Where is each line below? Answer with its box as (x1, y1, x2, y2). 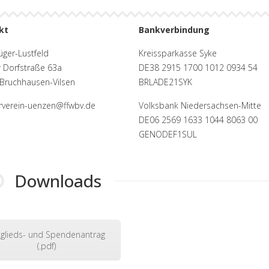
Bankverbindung (138, 23, 210, 35)
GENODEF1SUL (138, 128, 197, 140)
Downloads (14, 169, 102, 192)
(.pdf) (37, 240, 56, 252)
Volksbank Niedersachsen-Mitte (138, 99, 261, 111)
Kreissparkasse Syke (138, 47, 217, 59)
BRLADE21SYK (138, 76, 192, 88)
